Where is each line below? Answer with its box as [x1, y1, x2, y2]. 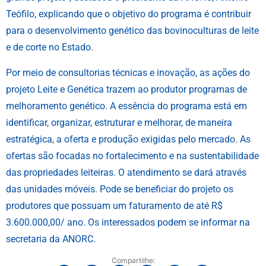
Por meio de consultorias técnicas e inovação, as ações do [6, 66, 250, 78]
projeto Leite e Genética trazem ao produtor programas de [6, 83, 247, 95]
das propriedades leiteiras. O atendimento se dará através [6, 166, 246, 178]
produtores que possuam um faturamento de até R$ [6, 199, 223, 211]
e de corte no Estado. [6, 42, 93, 53]
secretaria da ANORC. [6, 233, 96, 245]
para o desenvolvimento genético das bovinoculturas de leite [6, 25, 259, 37]
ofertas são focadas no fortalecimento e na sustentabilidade [6, 150, 259, 161]
